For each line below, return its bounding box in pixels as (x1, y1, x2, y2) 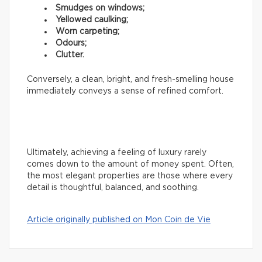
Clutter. (56, 50, 84, 59)
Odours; (56, 39, 87, 47)
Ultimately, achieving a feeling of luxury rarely (27, 148, 206, 157)
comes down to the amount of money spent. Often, (27, 160, 234, 168)
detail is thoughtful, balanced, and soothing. (27, 183, 199, 192)
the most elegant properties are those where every (27, 171, 233, 180)
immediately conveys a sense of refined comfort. (27, 87, 223, 95)
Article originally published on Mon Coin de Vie (27, 215, 211, 224)
